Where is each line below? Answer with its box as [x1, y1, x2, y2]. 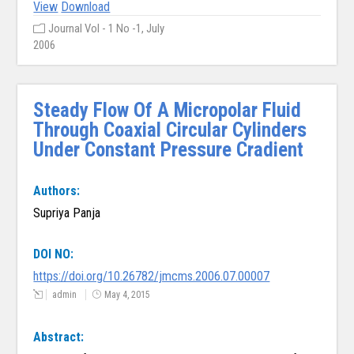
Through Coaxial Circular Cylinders [33, 119, 307, 142]
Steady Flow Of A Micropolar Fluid [33, 99, 302, 122]
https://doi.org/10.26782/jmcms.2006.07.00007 [33, 269, 270, 284]
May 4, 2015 [104, 289, 151, 301]
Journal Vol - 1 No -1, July [48, 21, 165, 36]
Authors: [33, 183, 81, 199]
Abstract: [33, 330, 85, 345]
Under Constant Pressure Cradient [33, 138, 304, 162]
